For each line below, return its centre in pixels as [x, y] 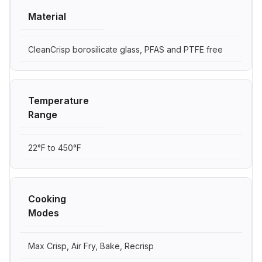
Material [47, 16]
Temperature [58, 100]
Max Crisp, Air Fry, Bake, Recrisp [91, 246]
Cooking [47, 199]
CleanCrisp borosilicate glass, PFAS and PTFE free [125, 49]
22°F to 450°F [55, 147]
